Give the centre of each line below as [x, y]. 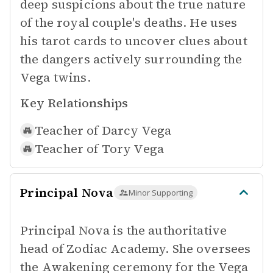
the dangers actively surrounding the [131, 59]
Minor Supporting [160, 193]
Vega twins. [55, 77]
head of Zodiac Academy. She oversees [136, 249]
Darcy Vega [136, 130]
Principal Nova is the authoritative [124, 230]
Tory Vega [133, 149]
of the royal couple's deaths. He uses [129, 23]
